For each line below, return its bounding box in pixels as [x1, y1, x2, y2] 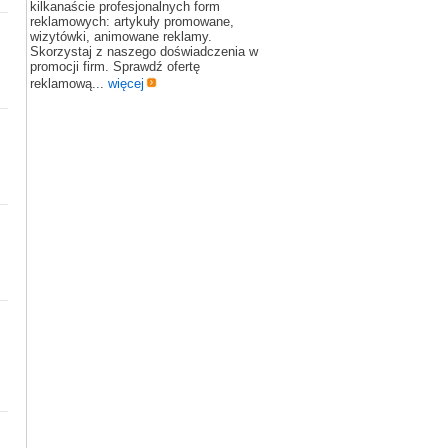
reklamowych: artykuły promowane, [30, 14, 234, 29]
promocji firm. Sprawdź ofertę [30, 59, 200, 74]
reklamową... [30, 76, 108, 91]
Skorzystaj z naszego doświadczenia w [30, 44, 258, 59]
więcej [108, 76, 144, 91]
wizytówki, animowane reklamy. [30, 29, 212, 44]
